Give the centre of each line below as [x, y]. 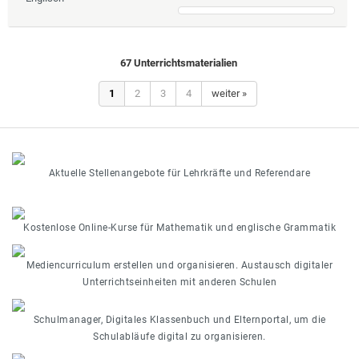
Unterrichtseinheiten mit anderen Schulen [179, 282]
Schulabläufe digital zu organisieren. [179, 336]
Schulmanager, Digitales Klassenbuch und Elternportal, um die [179, 319]
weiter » [229, 93]
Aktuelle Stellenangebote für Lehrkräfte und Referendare [179, 173]
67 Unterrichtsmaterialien [179, 63]
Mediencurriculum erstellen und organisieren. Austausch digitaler [179, 265]
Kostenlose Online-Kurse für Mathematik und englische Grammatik [179, 227]
